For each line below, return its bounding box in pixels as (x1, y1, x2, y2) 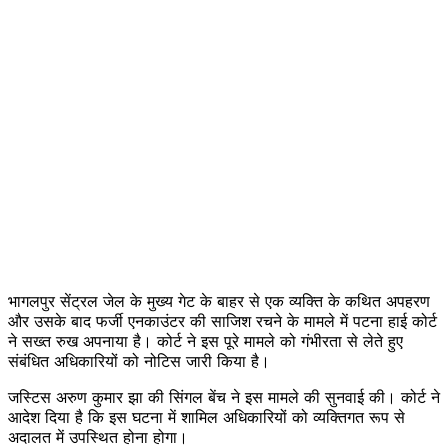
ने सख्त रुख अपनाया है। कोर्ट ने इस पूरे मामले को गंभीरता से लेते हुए (8, 330, 403, 351)
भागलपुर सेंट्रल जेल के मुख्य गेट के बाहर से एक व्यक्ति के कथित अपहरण (8, 290, 430, 311)
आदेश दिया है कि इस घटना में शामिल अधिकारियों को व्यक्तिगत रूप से (8, 406, 405, 427)
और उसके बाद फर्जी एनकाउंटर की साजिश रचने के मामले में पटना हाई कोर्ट (8, 310, 437, 331)
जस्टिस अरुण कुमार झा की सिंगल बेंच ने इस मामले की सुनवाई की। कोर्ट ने (8, 386, 440, 407)
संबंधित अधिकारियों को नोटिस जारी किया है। (8, 350, 270, 371)
